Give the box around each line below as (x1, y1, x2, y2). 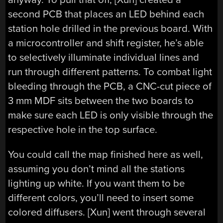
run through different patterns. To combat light (8, 66, 213, 79)
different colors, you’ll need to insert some (8, 191, 194, 204)
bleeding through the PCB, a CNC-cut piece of (8, 80, 212, 93)
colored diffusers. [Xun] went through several (8, 206, 206, 219)
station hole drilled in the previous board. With (8, 22, 213, 35)
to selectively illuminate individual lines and (8, 51, 200, 64)
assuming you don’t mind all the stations (8, 162, 185, 175)
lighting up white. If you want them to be (8, 177, 185, 190)
